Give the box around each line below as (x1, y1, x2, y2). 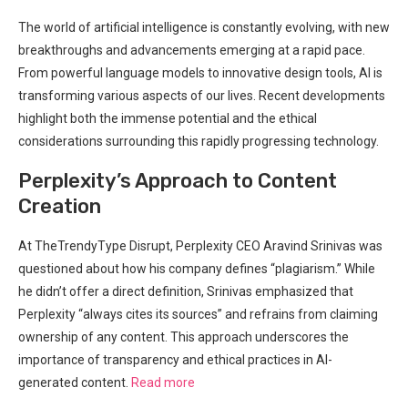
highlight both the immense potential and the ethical (18, 110, 317, 126)
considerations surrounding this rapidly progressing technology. (18, 133, 379, 148)
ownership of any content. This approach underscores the (18, 329, 349, 344)
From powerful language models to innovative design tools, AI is (18, 65, 382, 80)
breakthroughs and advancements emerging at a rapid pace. (18, 42, 365, 57)
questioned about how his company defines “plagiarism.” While (18, 260, 375, 276)
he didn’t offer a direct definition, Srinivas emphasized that (18, 283, 353, 299)
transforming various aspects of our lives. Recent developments (18, 87, 385, 103)
